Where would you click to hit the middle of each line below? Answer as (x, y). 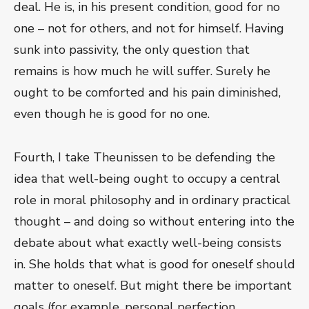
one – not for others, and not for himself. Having (149, 29)
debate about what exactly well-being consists (148, 243)
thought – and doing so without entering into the (154, 222)
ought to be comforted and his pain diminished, (147, 93)
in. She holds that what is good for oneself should (154, 265)
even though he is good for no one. (112, 114)
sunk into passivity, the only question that (132, 50)
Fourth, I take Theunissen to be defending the (144, 158)
